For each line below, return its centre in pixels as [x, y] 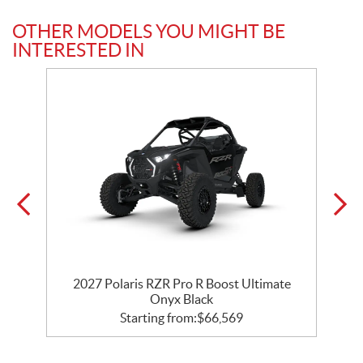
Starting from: [158, 318]
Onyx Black [181, 299]
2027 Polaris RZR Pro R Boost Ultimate [181, 284]
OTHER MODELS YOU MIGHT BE [149, 31]
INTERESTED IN [78, 50]
